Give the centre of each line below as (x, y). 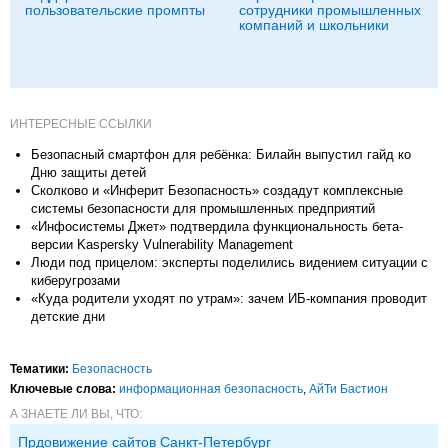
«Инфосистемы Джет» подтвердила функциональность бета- (217, 226)
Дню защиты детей (88, 172)
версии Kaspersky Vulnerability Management (162, 244)
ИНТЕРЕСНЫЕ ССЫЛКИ (81, 123)
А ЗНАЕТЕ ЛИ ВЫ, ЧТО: (76, 413)
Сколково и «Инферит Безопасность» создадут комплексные (217, 190)
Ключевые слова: (63, 388)
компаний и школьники (314, 24)
